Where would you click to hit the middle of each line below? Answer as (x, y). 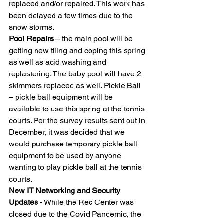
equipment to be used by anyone (66, 155)
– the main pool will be (94, 38)
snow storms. (32, 27)
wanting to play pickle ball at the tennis (76, 167)
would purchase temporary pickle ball (74, 144)
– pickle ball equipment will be (62, 97)
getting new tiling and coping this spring (78, 50)
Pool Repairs (31, 38)
